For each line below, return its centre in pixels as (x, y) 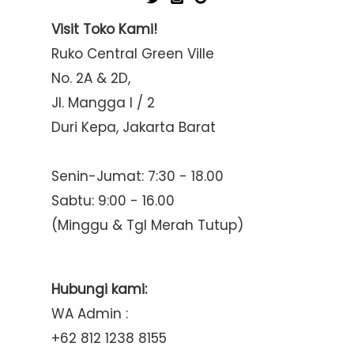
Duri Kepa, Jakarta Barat (134, 127)
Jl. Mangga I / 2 (103, 102)
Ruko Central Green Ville (133, 53)
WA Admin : (90, 313)
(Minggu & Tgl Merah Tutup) (147, 225)
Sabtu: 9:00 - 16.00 (113, 200)
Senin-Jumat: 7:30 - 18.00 (137, 176)
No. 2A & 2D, (91, 78)
